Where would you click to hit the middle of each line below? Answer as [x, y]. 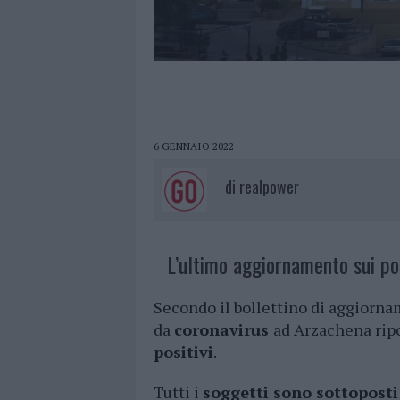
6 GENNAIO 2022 [194, 146]
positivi [183, 352]
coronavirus [224, 330]
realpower [269, 187]
